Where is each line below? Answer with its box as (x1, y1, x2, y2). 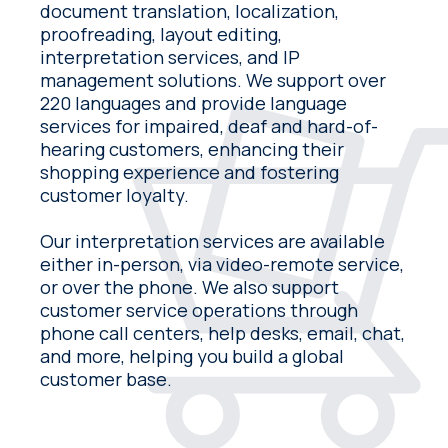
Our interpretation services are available (40, 228, 386, 253)
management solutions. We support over (40, 67, 387, 92)
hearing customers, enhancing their (40, 136, 345, 161)
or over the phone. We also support (40, 274, 340, 299)
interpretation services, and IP (40, 44, 301, 69)
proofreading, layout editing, (40, 21, 283, 46)
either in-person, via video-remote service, (40, 251, 405, 276)
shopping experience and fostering (40, 159, 340, 184)
